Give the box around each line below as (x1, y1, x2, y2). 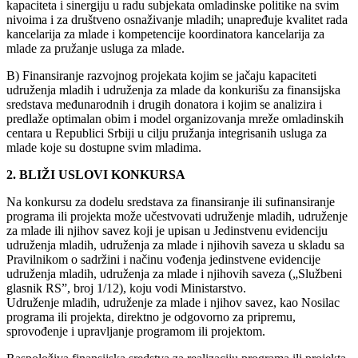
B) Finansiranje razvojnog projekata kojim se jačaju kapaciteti (6, 68, 316, 82)
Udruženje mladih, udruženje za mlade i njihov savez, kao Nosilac (6, 295, 340, 309)
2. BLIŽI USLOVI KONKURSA (6, 167, 185, 181)
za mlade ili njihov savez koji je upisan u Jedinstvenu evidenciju (6, 223, 328, 237)
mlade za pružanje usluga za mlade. (6, 41, 185, 55)
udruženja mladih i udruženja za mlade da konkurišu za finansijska (6, 82, 340, 97)
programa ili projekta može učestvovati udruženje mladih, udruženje (6, 209, 348, 223)
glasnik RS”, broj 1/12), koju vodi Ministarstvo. (6, 280, 246, 295)
